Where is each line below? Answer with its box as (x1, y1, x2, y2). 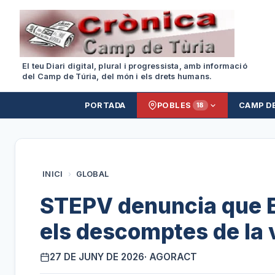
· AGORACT (144, 250, 197, 263)
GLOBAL (76, 169, 109, 179)
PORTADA (85, 101, 126, 110)
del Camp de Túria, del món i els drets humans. (22, 72, 212, 81)
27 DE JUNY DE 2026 (50, 250, 144, 263)
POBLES (157, 101, 192, 110)
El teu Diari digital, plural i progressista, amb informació (22, 61, 247, 71)
